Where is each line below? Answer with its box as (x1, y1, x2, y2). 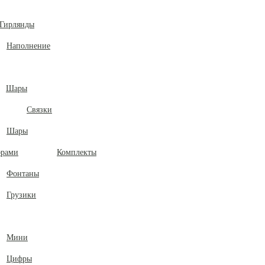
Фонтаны (7, 169, 39, 178)
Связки (27, 105, 52, 114)
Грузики (7, 190, 36, 199)
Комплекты (57, 148, 96, 157)
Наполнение (7, 41, 50, 50)
